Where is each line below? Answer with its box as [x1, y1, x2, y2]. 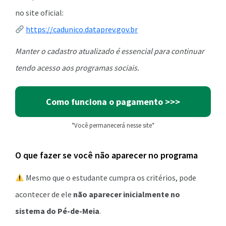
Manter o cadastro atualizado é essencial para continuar [15, 46, 204, 56]
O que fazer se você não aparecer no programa [15, 149, 198, 161]
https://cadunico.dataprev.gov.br [26, 24, 138, 34]
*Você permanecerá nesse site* [72, 121, 154, 129]
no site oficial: [15, 8, 64, 18]
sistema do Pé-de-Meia [15, 206, 99, 216]
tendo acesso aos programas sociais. [15, 63, 139, 73]
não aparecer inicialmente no [73, 189, 180, 199]
